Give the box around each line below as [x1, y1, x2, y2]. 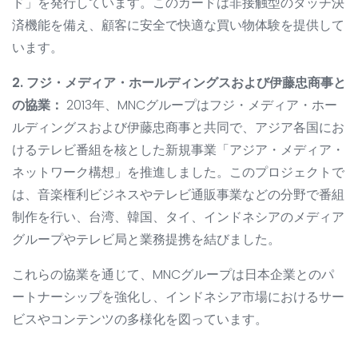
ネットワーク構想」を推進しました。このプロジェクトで [12, 163, 344, 182]
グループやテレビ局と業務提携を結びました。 [12, 230, 280, 249]
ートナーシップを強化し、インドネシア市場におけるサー [12, 288, 344, 307]
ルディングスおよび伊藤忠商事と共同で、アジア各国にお [12, 118, 344, 137]
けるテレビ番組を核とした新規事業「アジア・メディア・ [12, 141, 344, 160]
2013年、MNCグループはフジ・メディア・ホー [63, 96, 337, 115]
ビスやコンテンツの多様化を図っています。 [12, 310, 268, 329]
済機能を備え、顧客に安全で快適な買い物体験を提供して [12, 16, 344, 35]
